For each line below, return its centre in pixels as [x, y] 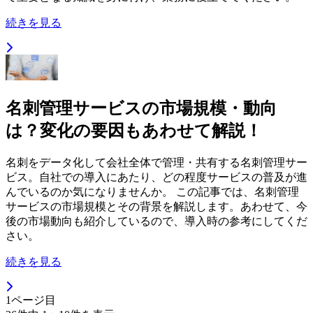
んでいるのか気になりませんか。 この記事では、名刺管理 [152, 192]
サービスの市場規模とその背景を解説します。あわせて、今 [156, 206]
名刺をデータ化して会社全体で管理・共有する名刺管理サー [156, 162]
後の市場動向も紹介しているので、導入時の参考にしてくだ [156, 221]
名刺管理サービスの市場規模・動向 [141, 109]
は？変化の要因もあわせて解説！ [134, 131]
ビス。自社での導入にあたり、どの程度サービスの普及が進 [156, 177]
